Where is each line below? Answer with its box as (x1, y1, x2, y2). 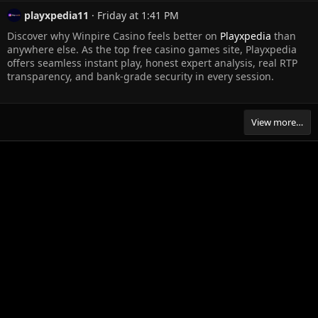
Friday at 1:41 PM (97, 8, 179, 22)
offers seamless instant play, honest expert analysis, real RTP (7, 56, 297, 70)
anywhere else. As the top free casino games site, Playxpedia (7, 43, 297, 57)
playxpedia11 (23, 8, 89, 22)
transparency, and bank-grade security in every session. (7, 70, 274, 84)
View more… (251, 116, 303, 129)
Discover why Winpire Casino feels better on (7, 29, 220, 43)
